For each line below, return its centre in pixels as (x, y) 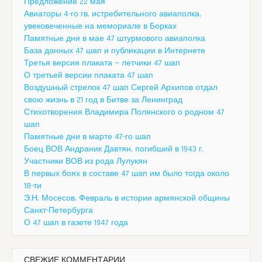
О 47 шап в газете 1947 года (76, 223)
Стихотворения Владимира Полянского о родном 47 (124, 112)
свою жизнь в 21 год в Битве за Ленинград (103, 100)
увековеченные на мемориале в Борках (100, 26)
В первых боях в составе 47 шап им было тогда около (127, 173)
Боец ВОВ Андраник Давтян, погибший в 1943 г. (114, 149)
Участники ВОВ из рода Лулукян (86, 161)
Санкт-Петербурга (58, 210)
